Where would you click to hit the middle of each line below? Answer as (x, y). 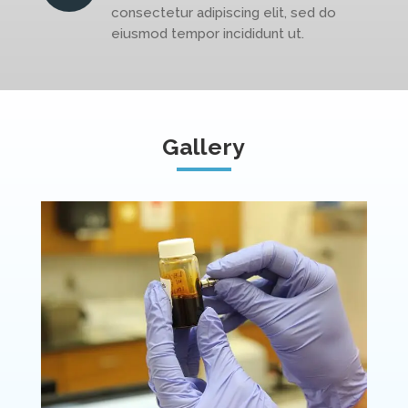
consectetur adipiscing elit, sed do (223, 12)
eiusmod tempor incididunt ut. (207, 33)
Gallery (204, 146)
